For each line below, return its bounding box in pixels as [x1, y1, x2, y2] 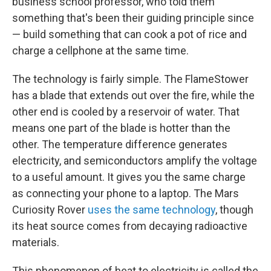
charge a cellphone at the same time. [12, 44, 189, 57]
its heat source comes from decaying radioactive [12, 220, 247, 232]
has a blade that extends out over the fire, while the [12, 89, 255, 102]
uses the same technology [88, 203, 215, 216]
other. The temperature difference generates [12, 138, 227, 151]
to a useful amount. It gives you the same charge [12, 171, 246, 183]
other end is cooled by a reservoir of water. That [12, 105, 240, 118]
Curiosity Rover [12, 203, 88, 216]
